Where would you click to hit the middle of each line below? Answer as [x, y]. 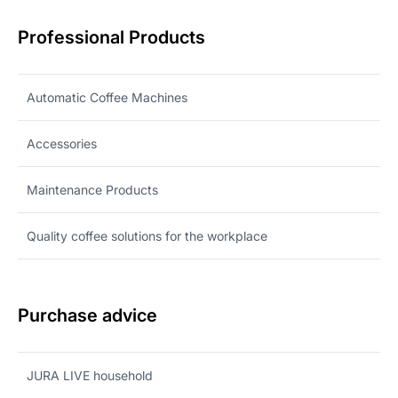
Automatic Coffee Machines [107, 97]
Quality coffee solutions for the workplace [147, 235]
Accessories [62, 143]
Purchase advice [88, 315]
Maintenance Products [92, 189]
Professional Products [111, 37]
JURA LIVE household [90, 375]
